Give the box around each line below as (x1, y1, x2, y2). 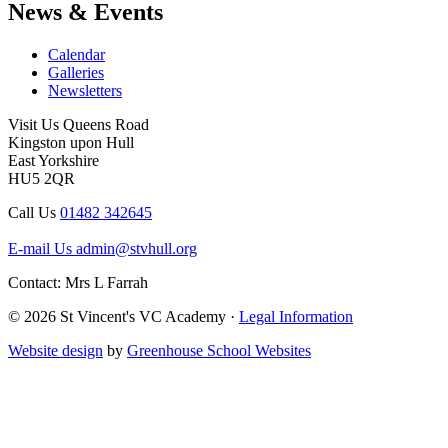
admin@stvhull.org (72, 239, 197, 257)
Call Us (8, 203, 56, 221)
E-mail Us (8, 239, 72, 257)
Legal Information (239, 307, 353, 325)
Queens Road (59, 115, 149, 133)
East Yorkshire (8, 151, 99, 169)
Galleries (48, 63, 104, 81)
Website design (8, 341, 103, 359)
